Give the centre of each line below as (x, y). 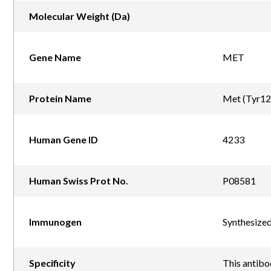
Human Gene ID (64, 140)
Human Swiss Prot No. (79, 181)
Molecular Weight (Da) (80, 16)
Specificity (52, 263)
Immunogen (55, 222)
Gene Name (55, 57)
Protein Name (60, 99)
